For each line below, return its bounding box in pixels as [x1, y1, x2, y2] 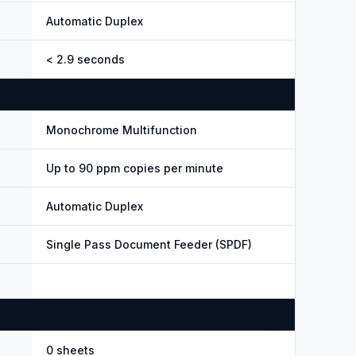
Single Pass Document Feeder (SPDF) [46, 238, 252, 251]
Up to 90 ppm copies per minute [46, 161, 223, 175]
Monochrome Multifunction [46, 123, 197, 137]
